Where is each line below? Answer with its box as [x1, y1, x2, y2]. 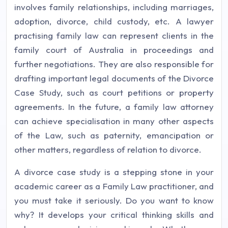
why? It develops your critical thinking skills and [14, 209, 214, 220]
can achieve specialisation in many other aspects [14, 116, 214, 126]
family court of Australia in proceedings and [14, 44, 214, 55]
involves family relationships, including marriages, [14, 2, 214, 12]
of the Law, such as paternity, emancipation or [14, 130, 214, 140]
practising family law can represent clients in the [14, 30, 214, 41]
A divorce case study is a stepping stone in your [14, 166, 214, 177]
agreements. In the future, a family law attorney [14, 101, 214, 112]
